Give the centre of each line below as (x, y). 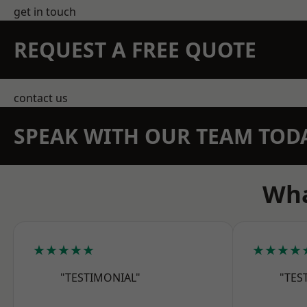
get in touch (45, 12)
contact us (41, 98)
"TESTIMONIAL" (100, 278)
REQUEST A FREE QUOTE (135, 50)
